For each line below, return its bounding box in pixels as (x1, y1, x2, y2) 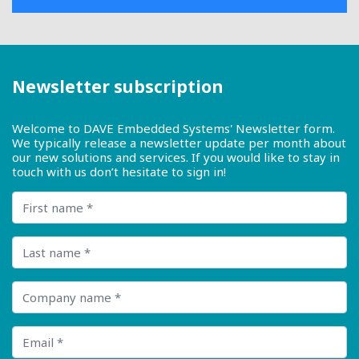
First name (11, 190, 72, 207)
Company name (11, 280, 100, 296)
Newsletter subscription (12, 75, 224, 99)
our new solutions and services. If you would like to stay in (12, 149, 340, 166)
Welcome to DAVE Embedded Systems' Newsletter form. (12, 120, 335, 137)
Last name (11, 235, 70, 252)
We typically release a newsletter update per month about (12, 135, 346, 151)
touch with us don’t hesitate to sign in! (12, 163, 226, 180)
